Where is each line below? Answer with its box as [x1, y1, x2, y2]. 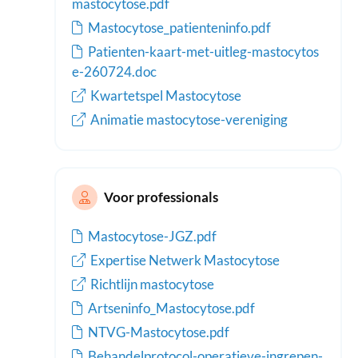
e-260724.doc [72, 62, 157, 80]
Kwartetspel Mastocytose [88, 86, 241, 104]
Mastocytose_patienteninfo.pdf [88, 18, 271, 36]
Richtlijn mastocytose [88, 275, 214, 292]
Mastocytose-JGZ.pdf [88, 227, 217, 245]
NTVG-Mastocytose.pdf [88, 323, 229, 340]
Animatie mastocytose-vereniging [88, 110, 288, 128]
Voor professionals [104, 188, 218, 205]
